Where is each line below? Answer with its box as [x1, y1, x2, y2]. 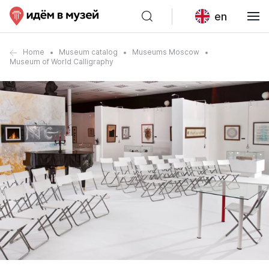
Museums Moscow [132, 47, 199, 56]
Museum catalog [59, 47, 118, 56]
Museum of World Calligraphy [10, 57, 113, 66]
